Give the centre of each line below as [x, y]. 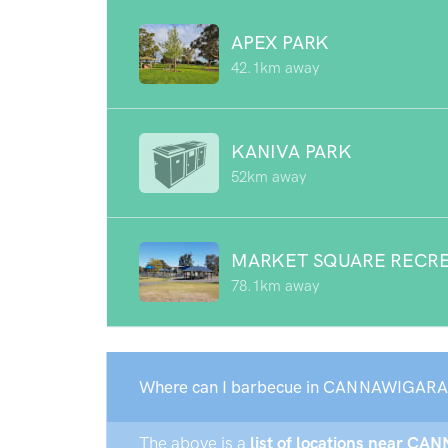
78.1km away [275, 285]
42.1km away [275, 67]
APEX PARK [280, 42]
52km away [268, 176]
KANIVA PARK [291, 151]
